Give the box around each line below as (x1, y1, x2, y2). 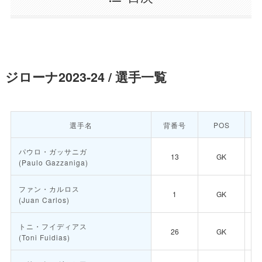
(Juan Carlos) (18, 195, 70, 205)
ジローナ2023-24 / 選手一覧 (5, 68, 167, 87)
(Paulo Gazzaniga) (18, 157, 88, 168)
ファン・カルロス (18, 184, 80, 194)
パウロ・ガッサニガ (18, 146, 87, 157)
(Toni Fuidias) (18, 232, 70, 243)
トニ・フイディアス (18, 221, 87, 232)
